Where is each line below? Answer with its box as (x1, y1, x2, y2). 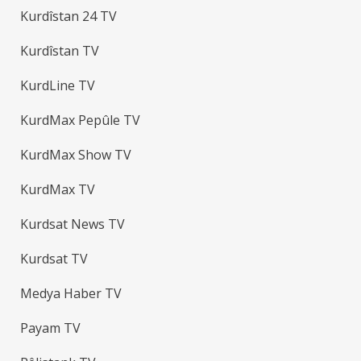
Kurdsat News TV (20, 215, 126, 233)
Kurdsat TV (20, 250, 89, 268)
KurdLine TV (20, 77, 96, 94)
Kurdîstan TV (20, 42, 100, 60)
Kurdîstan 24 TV (20, 7, 118, 25)
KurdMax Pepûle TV (20, 111, 141, 129)
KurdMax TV (20, 180, 96, 198)
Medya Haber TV (20, 284, 122, 302)
